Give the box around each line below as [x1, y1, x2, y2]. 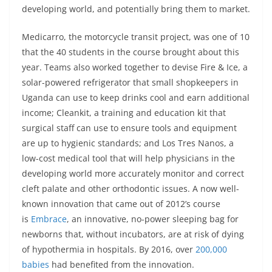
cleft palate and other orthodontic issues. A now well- [22, 183, 239, 194]
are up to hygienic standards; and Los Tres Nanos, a [22, 137, 234, 149]
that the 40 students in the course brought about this [22, 46, 239, 58]
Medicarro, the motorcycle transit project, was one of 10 [22, 31, 250, 42]
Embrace [31, 213, 67, 225]
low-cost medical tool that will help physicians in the [22, 152, 235, 164]
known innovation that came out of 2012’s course [22, 198, 220, 209]
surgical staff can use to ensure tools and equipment [22, 122, 237, 134]
